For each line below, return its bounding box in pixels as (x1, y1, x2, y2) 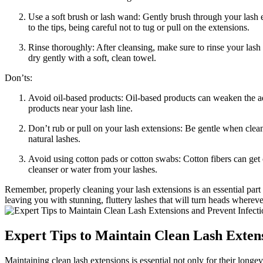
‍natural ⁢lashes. (28, 133, 80, 144)
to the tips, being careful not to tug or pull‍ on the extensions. (28, 22, 249, 32)
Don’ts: (5, 72, 32, 83)
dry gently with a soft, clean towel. (28, 52, 156, 63)
